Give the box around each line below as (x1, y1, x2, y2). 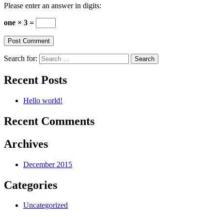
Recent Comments (4, 114, 94, 127)
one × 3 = (4, 18, 36, 27)
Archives (4, 137, 48, 150)
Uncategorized (23, 201, 68, 210)
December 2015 (23, 160, 72, 169)
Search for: (4, 54, 37, 63)
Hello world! (23, 96, 62, 105)
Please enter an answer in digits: (4, 1, 101, 10)
